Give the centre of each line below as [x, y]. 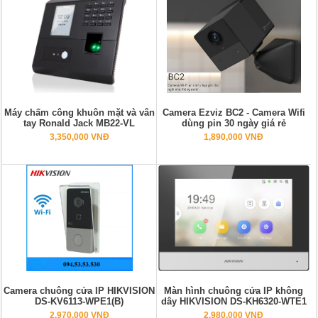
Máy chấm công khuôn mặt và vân [79, 113]
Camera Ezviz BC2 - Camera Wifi [234, 113]
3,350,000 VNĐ [79, 137]
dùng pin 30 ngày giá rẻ [234, 124]
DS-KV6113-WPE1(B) [79, 302]
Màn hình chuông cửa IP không [234, 291]
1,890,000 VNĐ [234, 137]
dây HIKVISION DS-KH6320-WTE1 [234, 302]
